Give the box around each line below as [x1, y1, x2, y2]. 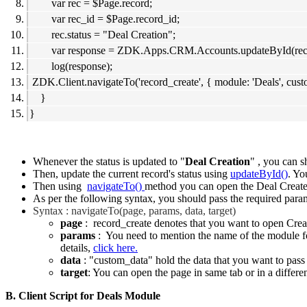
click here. [93, 242, 138, 254]
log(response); [29, 60, 112, 73]
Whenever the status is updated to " [33, 156, 185, 168]
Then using [33, 180, 87, 193]
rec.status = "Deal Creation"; [29, 29, 175, 41]
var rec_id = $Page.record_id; [29, 13, 180, 25]
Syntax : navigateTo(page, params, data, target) [33, 205, 236, 217]
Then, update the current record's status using [33, 168, 230, 180]
